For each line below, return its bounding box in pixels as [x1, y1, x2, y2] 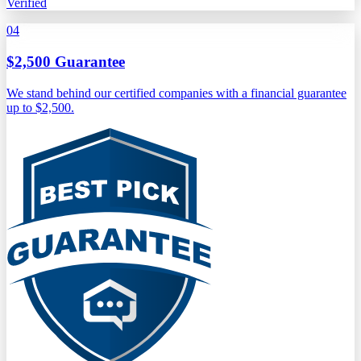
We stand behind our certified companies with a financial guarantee [6, 85, 346, 100]
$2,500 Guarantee [6, 52, 125, 70]
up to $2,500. [6, 100, 74, 114]
